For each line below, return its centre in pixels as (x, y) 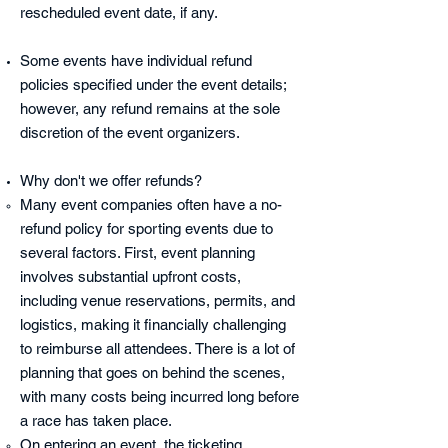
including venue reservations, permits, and (157, 300)
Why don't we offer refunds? (111, 180)
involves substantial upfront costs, (130, 276)
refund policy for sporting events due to (146, 228)
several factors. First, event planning (137, 252)
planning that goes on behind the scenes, (152, 372)
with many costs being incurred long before (159, 396)
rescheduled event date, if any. (119, 12)
